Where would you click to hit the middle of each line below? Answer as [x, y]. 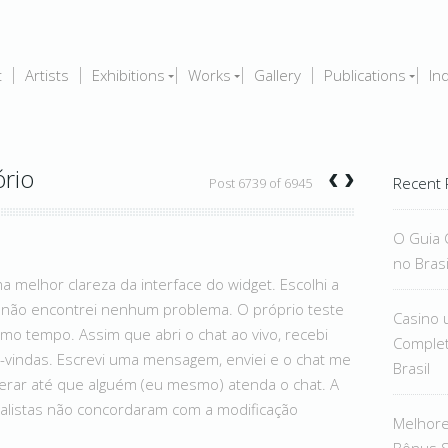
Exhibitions [128, 75]
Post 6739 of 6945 [260, 183]
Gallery [277, 75]
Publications [365, 75]
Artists [47, 75]
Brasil [411, 368]
